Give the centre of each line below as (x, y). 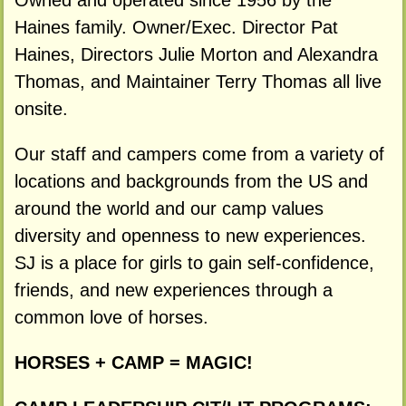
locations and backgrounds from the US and (191, 181)
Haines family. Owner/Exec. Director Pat (176, 28)
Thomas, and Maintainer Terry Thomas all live (198, 82)
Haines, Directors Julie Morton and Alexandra (196, 55)
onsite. (41, 109)
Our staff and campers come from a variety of (199, 154)
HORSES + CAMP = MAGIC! (133, 362)
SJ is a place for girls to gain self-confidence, (194, 262)
